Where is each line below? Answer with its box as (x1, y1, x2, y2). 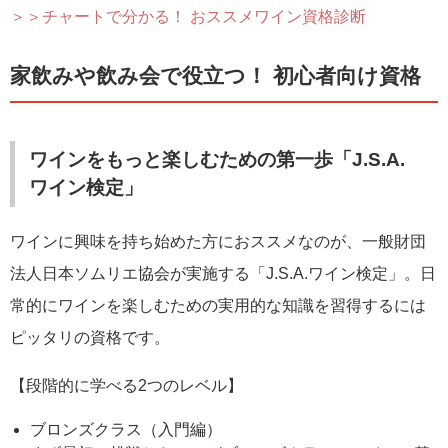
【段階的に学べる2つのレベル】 (10, 376, 243, 394)
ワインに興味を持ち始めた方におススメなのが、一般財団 (10, 232, 426, 250)
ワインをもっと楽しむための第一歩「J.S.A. (29, 148, 406, 170)
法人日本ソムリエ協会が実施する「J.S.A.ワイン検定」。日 (10, 264, 436, 282)
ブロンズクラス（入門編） (30, 420, 222, 438)
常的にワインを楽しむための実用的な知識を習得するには (10, 296, 426, 314)
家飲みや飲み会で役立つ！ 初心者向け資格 (10, 63, 421, 87)
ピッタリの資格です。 (10, 328, 170, 346)
